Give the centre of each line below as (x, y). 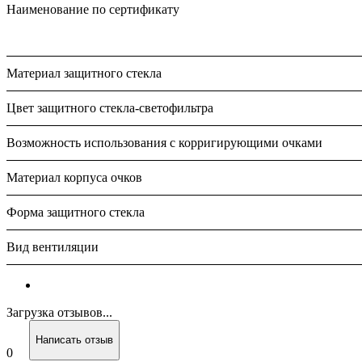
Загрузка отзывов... (59, 312)
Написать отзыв (74, 340)
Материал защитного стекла (84, 73)
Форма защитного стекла (76, 212)
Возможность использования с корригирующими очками (164, 142)
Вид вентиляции (53, 246)
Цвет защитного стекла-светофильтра (110, 107)
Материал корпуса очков (74, 177)
